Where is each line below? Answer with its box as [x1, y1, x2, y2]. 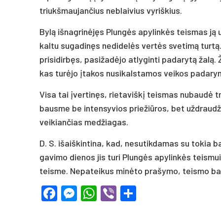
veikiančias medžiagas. [39, 116, 128, 127]
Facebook [57, 184, 125, 203]
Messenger [77, 184, 154, 203]
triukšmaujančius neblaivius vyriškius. [39, 4, 182, 16]
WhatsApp [97, 184, 169, 203]
